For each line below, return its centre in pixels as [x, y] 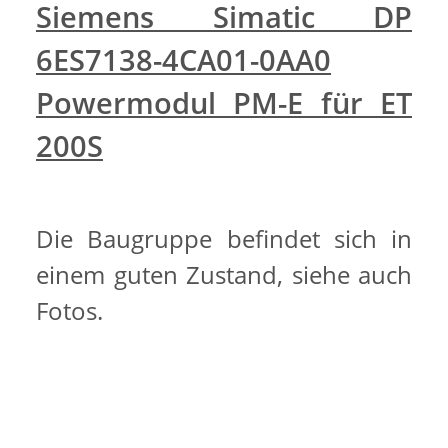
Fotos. [69, 311]
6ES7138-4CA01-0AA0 [183, 60]
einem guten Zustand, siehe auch [224, 275]
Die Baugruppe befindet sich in [224, 239]
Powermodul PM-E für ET [224, 103]
